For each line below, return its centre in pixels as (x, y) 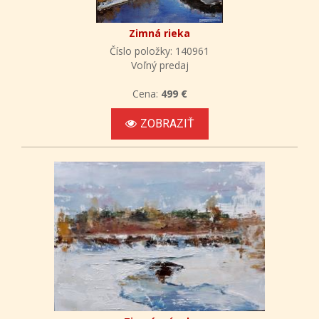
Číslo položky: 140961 (159, 51)
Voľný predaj (159, 65)
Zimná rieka (159, 33)
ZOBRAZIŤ (167, 123)
